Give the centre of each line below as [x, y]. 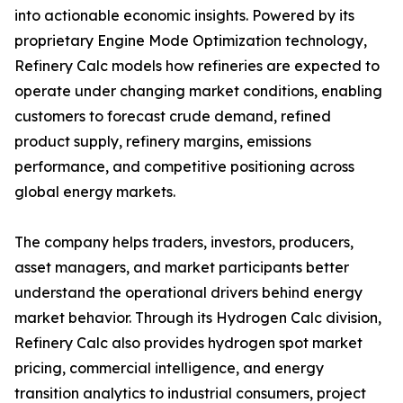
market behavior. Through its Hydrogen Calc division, [198, 318]
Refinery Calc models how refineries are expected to [197, 66]
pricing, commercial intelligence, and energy [169, 368]
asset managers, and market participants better [182, 268]
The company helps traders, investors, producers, [184, 242]
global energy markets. [95, 192]
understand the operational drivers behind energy [188, 293]
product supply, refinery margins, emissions [163, 142]
